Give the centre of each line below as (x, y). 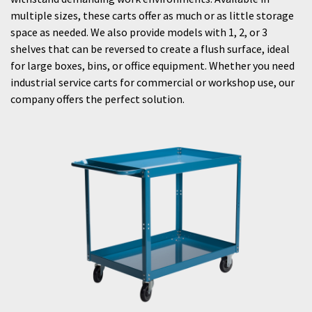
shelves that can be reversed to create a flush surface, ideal (150, 49)
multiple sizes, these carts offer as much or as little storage (152, 15)
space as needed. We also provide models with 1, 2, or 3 (139, 32)
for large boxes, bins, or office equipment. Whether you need (153, 65)
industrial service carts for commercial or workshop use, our (153, 82)
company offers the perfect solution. (97, 99)
